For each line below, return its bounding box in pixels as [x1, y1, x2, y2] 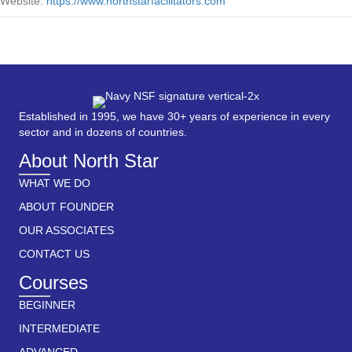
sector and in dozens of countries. [19, 126, 187, 139]
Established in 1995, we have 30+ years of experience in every [19, 110, 330, 123]
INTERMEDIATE [19, 322, 100, 335]
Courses [19, 272, 88, 294]
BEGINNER [19, 299, 75, 312]
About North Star [19, 150, 159, 172]
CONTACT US [19, 247, 90, 261]
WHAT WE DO [19, 177, 90, 190]
